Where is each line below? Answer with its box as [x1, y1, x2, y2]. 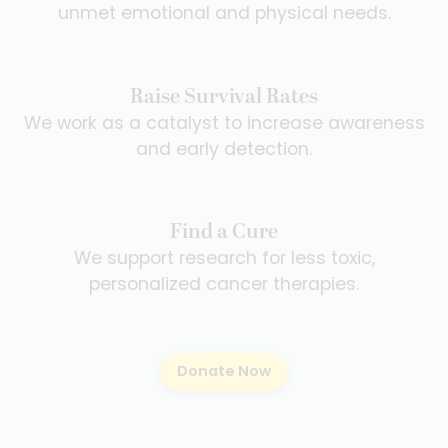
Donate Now [177, 365, 271, 381]
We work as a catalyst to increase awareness [23, 115, 425, 133]
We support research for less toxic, [73, 250, 375, 268]
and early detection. [136, 141, 312, 159]
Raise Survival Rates [130, 80, 318, 113]
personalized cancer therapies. [89, 276, 359, 294]
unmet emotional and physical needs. [57, 6, 391, 24]
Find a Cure [170, 215, 278, 248]
